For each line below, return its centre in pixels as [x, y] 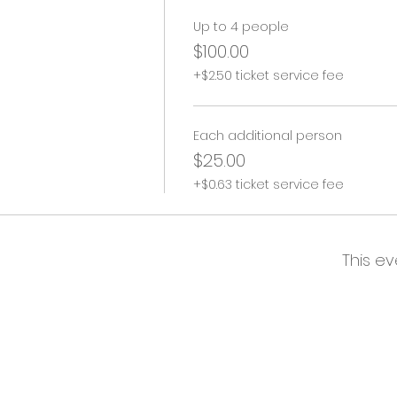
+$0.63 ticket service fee [268, 184]
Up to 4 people [241, 27]
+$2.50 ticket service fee [268, 75]
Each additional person [267, 136]
